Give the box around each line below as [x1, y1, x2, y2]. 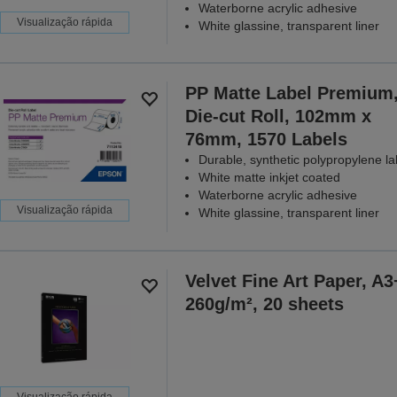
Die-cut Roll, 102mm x [184, 106, 371, 127]
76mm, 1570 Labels [184, 129, 347, 150]
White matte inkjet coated [198, 170, 340, 185]
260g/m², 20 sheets [184, 293, 344, 314]
